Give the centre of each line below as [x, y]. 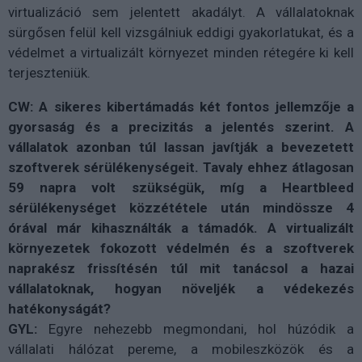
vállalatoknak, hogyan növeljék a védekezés [181, 288]
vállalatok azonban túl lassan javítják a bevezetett [181, 147]
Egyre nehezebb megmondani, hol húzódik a [196, 328]
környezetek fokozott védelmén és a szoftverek [181, 248]
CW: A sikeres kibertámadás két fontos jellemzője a [181, 106]
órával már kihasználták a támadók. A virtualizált [181, 227]
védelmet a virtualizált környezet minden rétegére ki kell [181, 52]
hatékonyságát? [59, 308]
